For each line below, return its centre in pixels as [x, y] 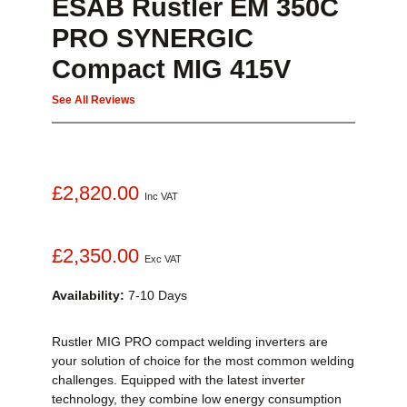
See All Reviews [94, 100]
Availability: [88, 296]
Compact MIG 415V [171, 69]
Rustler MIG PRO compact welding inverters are [190, 342]
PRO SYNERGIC [153, 39]
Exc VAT [163, 258]
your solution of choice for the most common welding [203, 361]
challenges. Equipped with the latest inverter [179, 380]
